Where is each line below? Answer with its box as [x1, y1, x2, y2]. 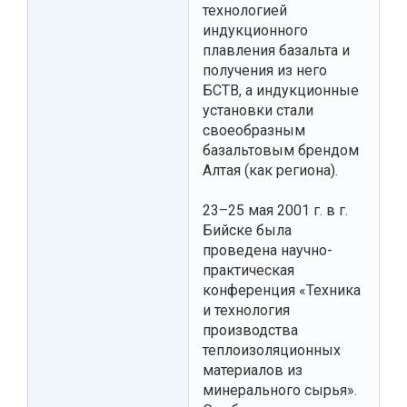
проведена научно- [203, 241, 333, 259]
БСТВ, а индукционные [203, 81, 359, 99]
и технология [203, 301, 290, 319]
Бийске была [203, 221, 292, 239]
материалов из [203, 361, 303, 379]
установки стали [203, 101, 313, 119]
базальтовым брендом [203, 141, 359, 159]
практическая [203, 261, 294, 279]
